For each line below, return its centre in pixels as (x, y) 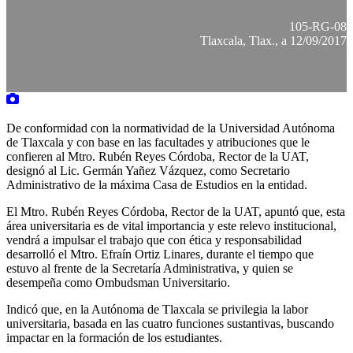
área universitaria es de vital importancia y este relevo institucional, (171, 225)
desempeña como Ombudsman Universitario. (118, 282)
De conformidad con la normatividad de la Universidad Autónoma (171, 128)
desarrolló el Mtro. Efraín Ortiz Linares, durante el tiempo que (160, 254)
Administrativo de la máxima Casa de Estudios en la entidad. (157, 184)
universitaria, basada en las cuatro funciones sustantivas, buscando (170, 323)
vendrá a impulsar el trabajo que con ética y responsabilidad (154, 240)
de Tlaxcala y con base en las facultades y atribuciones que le (158, 142)
